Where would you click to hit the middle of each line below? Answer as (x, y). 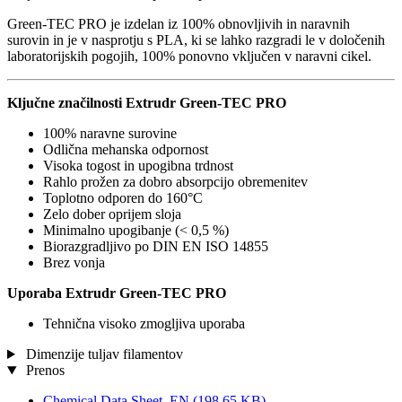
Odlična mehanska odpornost (126, 150)
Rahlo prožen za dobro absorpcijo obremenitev (175, 182)
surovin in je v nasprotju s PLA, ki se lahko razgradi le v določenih (196, 40)
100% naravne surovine (110, 134)
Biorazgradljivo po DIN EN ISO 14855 (156, 247)
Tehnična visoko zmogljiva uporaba (144, 324)
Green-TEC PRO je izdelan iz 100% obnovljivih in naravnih (179, 24)
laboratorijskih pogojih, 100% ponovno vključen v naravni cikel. (189, 57)
